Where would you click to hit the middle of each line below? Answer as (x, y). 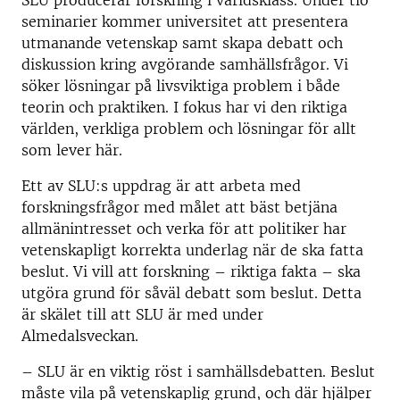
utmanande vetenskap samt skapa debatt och (182, 43)
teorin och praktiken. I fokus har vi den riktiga (184, 107)
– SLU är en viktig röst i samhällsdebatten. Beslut (198, 371)
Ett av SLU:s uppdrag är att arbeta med (161, 186)
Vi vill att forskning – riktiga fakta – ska (215, 271)
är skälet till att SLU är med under (142, 314)
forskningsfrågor (83, 207)
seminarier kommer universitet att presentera (185, 21)
